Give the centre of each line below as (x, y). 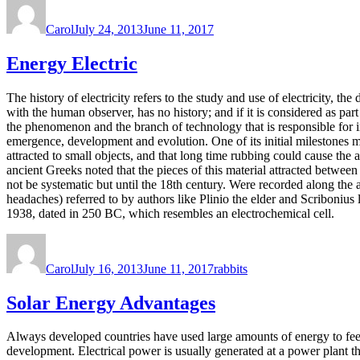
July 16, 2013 (108, 268)
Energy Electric (72, 63)
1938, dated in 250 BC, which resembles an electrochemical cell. (170, 213)
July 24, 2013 (108, 29)
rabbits (231, 268)
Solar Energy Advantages (111, 303)
